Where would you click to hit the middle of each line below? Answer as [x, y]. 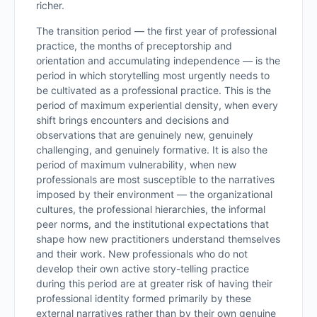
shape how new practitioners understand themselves [158, 239]
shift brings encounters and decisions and [133, 120]
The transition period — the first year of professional [156, 31]
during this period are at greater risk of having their [154, 283]
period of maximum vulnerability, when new [136, 165]
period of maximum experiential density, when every [157, 105]
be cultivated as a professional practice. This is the [154, 90]
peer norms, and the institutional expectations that [152, 224]
